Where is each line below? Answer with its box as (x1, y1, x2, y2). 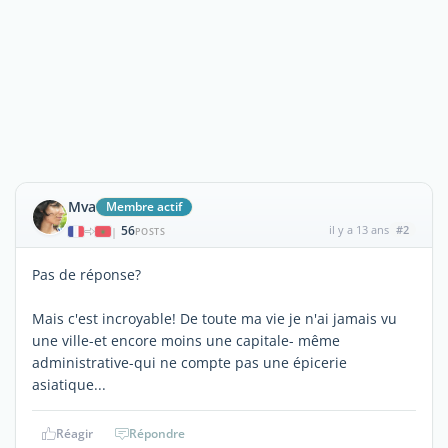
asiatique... (32, 375, 106, 394)
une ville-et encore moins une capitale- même (32, 331, 340, 350)
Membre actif (106, 198, 183, 215)
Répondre (129, 425, 185, 442)
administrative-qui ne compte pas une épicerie (32, 353, 347, 372)
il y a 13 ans (328, 222, 389, 237)
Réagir (55, 425, 93, 442)
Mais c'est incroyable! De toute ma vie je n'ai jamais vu (32, 309, 397, 328)
